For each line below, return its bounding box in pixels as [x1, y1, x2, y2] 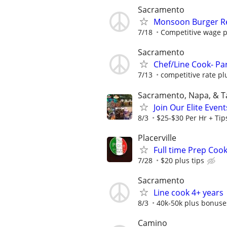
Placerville [138, 132, 176, 143]
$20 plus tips [161, 155, 204, 165]
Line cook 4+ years [154, 187, 223, 198]
